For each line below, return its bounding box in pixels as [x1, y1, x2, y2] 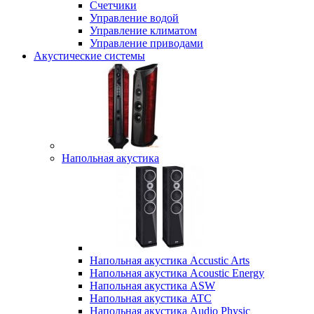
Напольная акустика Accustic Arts [90, 254, 250, 267]
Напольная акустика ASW [90, 280, 215, 292]
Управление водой [90, 12, 179, 25]
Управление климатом [90, 25, 197, 37]
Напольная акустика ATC [90, 292, 212, 305]
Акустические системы [34, 50, 145, 62]
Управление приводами [90, 37, 203, 50]
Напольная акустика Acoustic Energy [90, 267, 264, 280]
